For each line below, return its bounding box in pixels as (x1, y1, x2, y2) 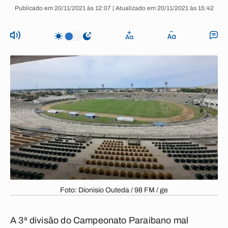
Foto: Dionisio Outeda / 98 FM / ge (60, 186, 168, 194)
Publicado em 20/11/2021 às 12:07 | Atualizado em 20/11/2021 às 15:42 (14, 5, 214, 12)
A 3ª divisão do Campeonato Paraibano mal (10, 215, 189, 225)
